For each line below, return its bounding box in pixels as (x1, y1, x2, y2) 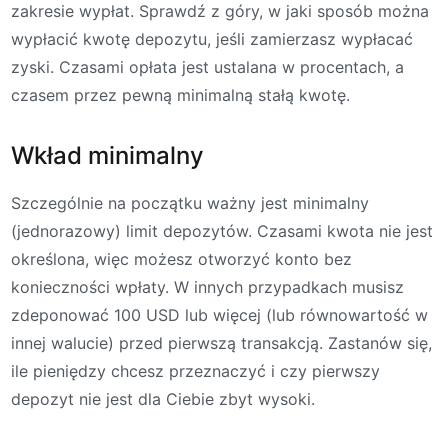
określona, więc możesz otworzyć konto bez (11, 248, 352, 269)
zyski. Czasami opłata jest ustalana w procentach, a (11, 57, 404, 78)
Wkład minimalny (11, 140, 204, 170)
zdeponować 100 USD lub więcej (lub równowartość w (11, 304, 428, 325)
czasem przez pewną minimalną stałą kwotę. (11, 85, 350, 106)
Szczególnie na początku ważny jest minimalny (11, 192, 369, 213)
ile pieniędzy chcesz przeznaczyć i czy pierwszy (11, 360, 380, 381)
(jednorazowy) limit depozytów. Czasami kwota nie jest (11, 220, 433, 241)
